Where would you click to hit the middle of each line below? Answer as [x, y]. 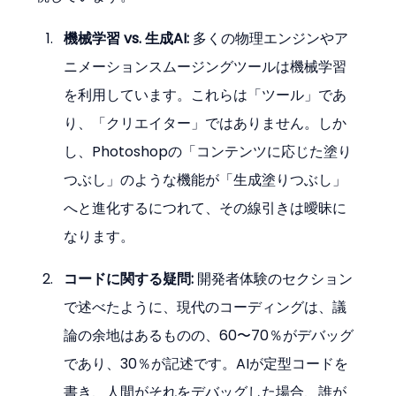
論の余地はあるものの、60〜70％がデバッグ [209, 335]
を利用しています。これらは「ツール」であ [206, 95]
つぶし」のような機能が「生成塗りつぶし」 [206, 179]
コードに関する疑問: [129, 278]
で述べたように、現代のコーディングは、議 [206, 307]
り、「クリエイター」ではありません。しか [206, 123]
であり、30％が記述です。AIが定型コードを [206, 363]
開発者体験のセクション [274, 278]
